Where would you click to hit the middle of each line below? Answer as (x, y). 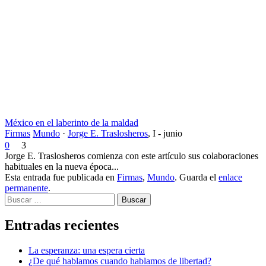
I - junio (167, 133)
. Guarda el (197, 177)
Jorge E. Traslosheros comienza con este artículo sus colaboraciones (132, 156)
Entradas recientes (62, 225)
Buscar (17, 198)
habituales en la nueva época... (62, 166)
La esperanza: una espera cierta (87, 251)
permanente (26, 188)
